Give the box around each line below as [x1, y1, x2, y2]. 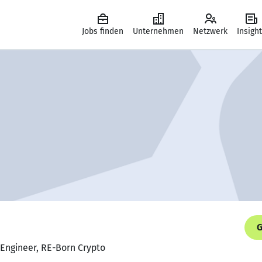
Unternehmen [133, 26, 184, 36]
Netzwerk [193, 26, 227, 36]
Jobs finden [82, 26, 123, 36]
